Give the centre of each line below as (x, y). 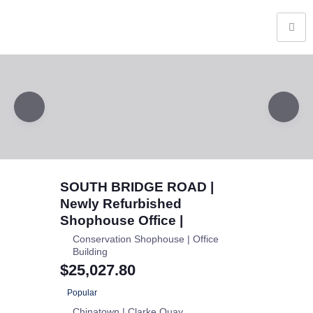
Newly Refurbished (121, 204)
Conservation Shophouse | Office (145, 239)
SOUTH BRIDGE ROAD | (137, 187)
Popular (82, 292)
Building (90, 252)
